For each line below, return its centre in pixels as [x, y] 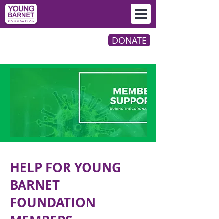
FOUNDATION [53, 202]
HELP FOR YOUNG [66, 167]
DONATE [129, 40]
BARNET [35, 185]
